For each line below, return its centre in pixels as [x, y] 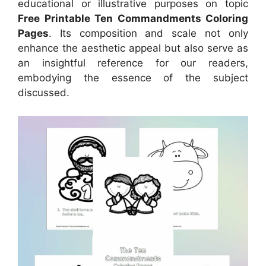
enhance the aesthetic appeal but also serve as [133, 48]
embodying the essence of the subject [133, 78]
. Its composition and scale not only [148, 34]
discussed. [44, 93]
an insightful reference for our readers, [133, 63]
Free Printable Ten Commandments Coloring [133, 19]
